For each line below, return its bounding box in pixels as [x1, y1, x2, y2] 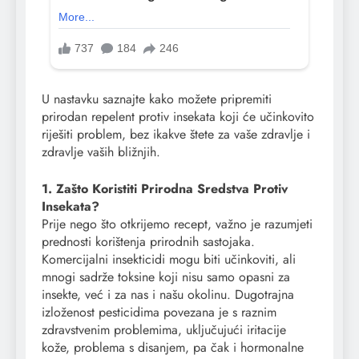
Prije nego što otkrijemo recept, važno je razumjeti [42, 215, 313, 234]
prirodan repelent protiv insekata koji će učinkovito [42, 107, 314, 127]
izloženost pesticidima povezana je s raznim [42, 303, 276, 322]
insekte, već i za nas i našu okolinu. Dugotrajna [42, 285, 294, 305]
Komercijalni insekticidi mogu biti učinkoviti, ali [42, 250, 296, 269]
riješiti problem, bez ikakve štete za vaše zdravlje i [42, 125, 310, 144]
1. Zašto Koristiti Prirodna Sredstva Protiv [42, 179, 288, 199]
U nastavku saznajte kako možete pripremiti [42, 90, 272, 109]
